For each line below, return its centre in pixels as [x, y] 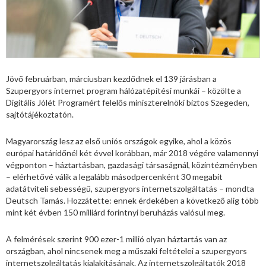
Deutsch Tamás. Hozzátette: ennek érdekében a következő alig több [132, 200]
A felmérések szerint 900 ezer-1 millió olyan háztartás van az [116, 239]
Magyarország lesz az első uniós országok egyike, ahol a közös [119, 141]
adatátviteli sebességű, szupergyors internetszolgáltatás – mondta [130, 188]
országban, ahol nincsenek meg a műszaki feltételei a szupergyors [126, 251]
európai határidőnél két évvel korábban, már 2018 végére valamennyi [132, 153]
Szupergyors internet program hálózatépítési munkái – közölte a [123, 90]
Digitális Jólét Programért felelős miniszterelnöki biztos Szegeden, [128, 102]
